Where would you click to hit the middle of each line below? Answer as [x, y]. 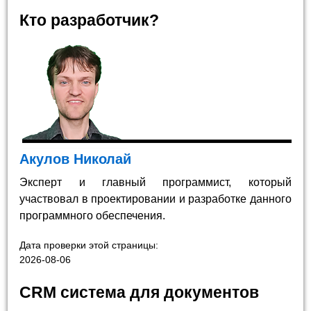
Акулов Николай [76, 159]
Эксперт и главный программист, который [155, 183]
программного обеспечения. [93, 216]
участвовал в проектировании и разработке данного [155, 199]
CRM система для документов [140, 292]
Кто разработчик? [90, 20]
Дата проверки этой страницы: [89, 245]
